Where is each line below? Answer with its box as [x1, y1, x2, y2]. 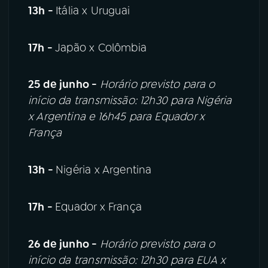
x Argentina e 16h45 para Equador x [28, 109, 205, 124]
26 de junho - [28, 237, 100, 252]
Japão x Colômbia [55, 40, 147, 55]
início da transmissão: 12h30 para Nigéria [28, 93, 232, 108]
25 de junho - [28, 77, 100, 92]
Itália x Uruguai [56, 3, 130, 18]
